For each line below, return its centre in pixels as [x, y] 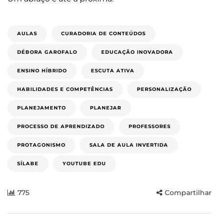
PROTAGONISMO [41, 145]
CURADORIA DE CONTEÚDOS [103, 34]
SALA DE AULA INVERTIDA [129, 145]
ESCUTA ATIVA [113, 71]
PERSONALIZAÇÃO [164, 89]
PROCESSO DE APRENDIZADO [61, 127]
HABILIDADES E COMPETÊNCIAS [65, 89]
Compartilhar [188, 193]
